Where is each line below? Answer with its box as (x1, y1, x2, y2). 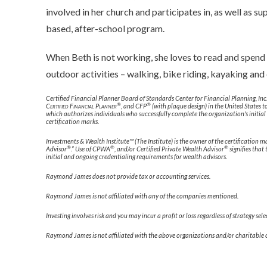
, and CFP (121, 102, 147, 110)
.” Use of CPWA (71, 145, 111, 153)
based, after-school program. (46, 23, 165, 34)
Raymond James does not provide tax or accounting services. (46, 172, 211, 180)
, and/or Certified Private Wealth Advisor (114, 145, 225, 153)
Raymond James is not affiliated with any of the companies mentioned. (46, 192, 239, 200)
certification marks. (46, 117, 100, 125)
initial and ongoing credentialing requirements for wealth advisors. (46, 153, 228, 160)
